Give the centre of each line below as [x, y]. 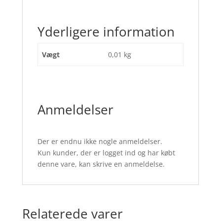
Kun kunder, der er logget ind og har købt [106, 152]
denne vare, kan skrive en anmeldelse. [101, 164]
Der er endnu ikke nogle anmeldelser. [100, 141]
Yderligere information [106, 31]
